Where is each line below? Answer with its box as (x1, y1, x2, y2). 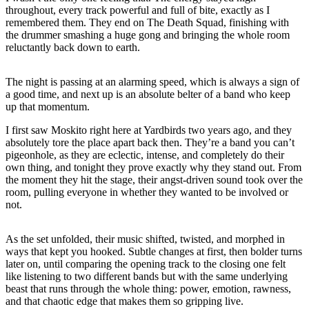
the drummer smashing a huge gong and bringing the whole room (6, 28, 290, 41)
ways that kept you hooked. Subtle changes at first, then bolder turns (6, 245, 302, 257)
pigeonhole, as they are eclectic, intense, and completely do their (6, 148, 284, 161)
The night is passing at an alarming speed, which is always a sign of (6, 75, 299, 88)
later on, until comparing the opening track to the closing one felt (6, 257, 286, 270)
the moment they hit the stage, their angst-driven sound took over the (6, 173, 303, 186)
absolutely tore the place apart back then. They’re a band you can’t (6, 136, 295, 148)
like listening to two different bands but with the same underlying (6, 270, 288, 282)
